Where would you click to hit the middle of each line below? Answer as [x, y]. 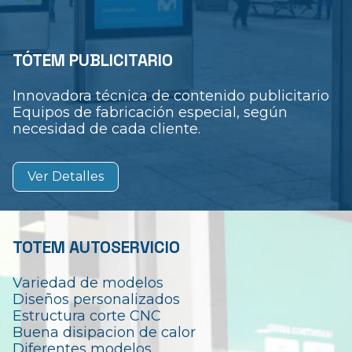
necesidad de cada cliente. [106, 128]
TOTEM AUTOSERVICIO [96, 248]
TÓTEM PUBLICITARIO [93, 61]
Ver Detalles [65, 177]
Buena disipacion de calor [104, 332]
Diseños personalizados [96, 299]
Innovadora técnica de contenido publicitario [171, 95]
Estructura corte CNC [87, 315]
